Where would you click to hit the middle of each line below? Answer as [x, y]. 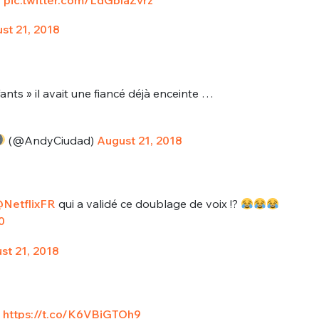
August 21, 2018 [139, 140]
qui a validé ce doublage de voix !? [148, 204]
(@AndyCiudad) [51, 140]
